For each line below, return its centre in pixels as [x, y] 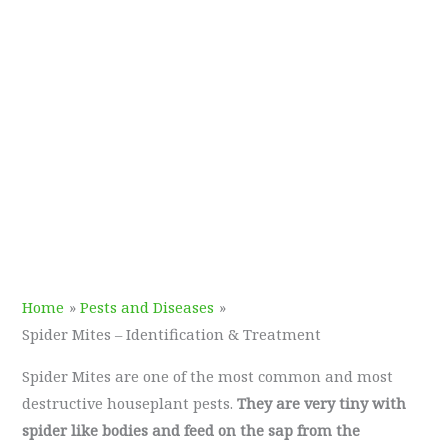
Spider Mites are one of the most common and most [208, 375]
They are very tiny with [322, 402]
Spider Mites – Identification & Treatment [172, 334]
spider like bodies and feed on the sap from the [191, 429]
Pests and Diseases [147, 307]
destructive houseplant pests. [130, 402]
